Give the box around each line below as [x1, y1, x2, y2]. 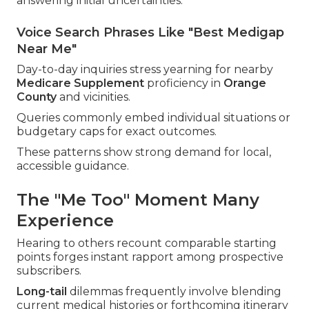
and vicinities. [57, 90, 130, 104]
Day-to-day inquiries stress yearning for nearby [17, 63, 273, 77]
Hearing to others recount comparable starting [17, 237, 277, 250]
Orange [223, 77, 266, 90]
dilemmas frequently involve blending [67, 285, 281, 299]
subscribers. [17, 264, 81, 278]
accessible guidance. [17, 159, 129, 173]
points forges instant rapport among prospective [17, 250, 283, 264]
